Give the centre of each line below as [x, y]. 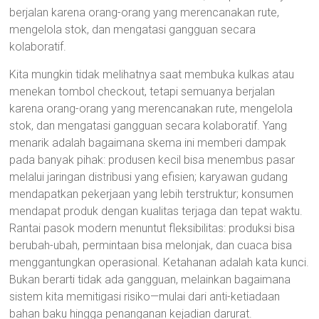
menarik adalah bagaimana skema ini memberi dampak [148, 143]
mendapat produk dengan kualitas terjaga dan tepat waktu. [156, 211]
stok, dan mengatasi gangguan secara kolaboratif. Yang [148, 126]
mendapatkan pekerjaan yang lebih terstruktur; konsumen [152, 194]
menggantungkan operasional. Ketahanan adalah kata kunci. [159, 262]
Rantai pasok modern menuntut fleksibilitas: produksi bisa [152, 228]
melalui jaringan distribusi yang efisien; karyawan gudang [149, 177]
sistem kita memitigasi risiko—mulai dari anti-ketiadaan [145, 297]
